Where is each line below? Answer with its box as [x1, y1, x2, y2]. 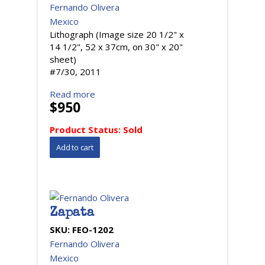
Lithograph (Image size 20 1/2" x [50, 28, 184, 40]
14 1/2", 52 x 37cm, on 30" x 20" [50, 41, 183, 53]
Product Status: [50, 124, 123, 135]
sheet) [50, 53, 76, 65]
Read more [50, 88, 95, 100]
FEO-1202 [72, 224, 114, 235]
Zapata [50, 207, 94, 220]
